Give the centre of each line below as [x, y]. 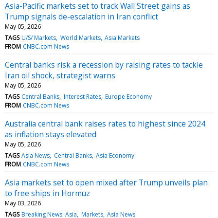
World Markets [80, 37]
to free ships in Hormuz [47, 193]
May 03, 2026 [23, 203]
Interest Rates [82, 96]
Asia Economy [115, 155]
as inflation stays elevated [51, 134]
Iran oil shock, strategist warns [60, 75]
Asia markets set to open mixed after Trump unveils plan [106, 182]
